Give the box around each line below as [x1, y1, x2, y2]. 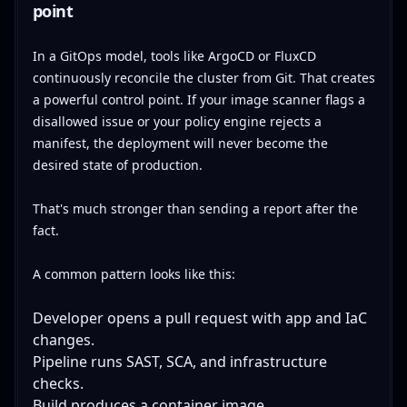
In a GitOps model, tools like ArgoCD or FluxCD [32, 46, 316, 65]
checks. [32, 372, 84, 393]
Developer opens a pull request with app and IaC [32, 307, 367, 328]
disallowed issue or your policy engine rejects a [32, 112, 322, 130]
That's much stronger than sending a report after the [32, 199, 358, 217]
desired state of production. [32, 155, 203, 174]
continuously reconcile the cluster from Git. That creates [32, 68, 375, 86]
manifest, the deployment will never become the [32, 134, 328, 152]
